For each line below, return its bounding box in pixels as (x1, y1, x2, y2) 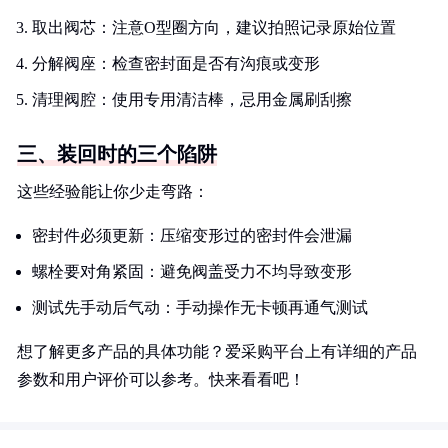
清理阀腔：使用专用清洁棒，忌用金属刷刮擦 (32, 91, 352, 108)
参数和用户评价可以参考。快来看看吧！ (17, 371, 305, 388)
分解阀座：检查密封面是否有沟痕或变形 (32, 55, 320, 72)
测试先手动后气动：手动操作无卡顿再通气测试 (32, 299, 368, 316)
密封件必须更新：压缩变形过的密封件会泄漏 (32, 227, 352, 244)
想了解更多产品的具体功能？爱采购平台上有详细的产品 (17, 343, 417, 360)
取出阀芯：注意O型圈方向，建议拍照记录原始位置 (32, 19, 396, 36)
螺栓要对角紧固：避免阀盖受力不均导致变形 (32, 263, 352, 280)
